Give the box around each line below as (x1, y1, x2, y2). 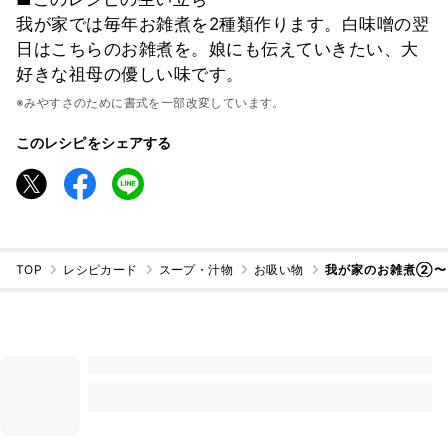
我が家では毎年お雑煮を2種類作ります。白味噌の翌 (16, 13, 429, 34)
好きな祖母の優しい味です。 (16, 63, 244, 84)
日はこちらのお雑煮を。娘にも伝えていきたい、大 (16, 38, 419, 59)
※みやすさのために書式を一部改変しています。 (16, 94, 285, 110)
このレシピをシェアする (16, 133, 172, 151)
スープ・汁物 (158, 262, 234, 278)
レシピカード (63, 262, 138, 278)
